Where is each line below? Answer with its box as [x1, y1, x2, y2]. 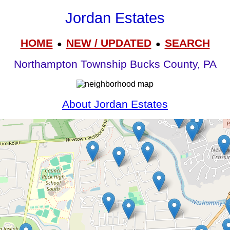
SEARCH [164, 36, 210, 49]
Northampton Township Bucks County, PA [13, 58, 217, 71]
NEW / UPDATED [66, 36, 151, 49]
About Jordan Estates [62, 98, 168, 110]
